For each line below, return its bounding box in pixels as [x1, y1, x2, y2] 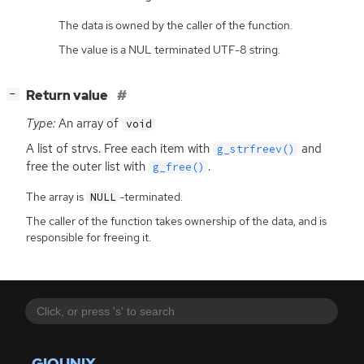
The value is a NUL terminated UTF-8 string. [58, 41, 280, 57]
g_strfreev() [216, 141, 295, 156]
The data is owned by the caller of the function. [58, 17, 292, 32]
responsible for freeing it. [26, 230, 151, 245]
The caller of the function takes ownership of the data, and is [26, 214, 327, 229]
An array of [55, 115, 122, 132]
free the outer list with [26, 158, 149, 175]
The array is [26, 189, 86, 205]
